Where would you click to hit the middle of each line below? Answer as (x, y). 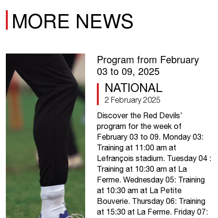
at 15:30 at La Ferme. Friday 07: (152, 212)
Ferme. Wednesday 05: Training (151, 180)
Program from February (148, 59)
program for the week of (139, 126)
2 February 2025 (132, 100)
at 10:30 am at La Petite (139, 191)
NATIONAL (133, 88)
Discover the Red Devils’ (139, 116)
